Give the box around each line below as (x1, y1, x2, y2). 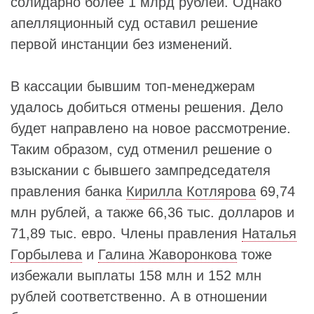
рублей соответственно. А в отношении (11, 289, 267, 305)
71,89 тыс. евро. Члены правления (11, 226, 242, 242)
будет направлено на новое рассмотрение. (11, 121, 291, 137)
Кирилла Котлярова (126, 184, 256, 200)
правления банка (11, 184, 126, 200)
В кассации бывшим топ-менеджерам (11, 78, 255, 95)
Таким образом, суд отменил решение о (11, 142, 272, 158)
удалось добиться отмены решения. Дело (11, 100, 283, 116)
